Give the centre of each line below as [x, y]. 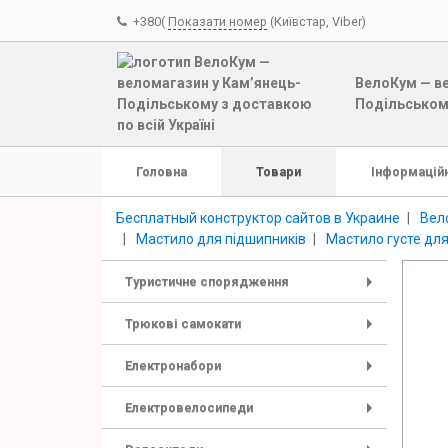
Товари [278, 171]
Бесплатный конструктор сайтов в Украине [258, 217]
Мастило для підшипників [221, 238]
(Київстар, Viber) [318, 21]
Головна [161, 171]
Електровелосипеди [189, 407]
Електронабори [173, 365]
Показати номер [217, 21]
